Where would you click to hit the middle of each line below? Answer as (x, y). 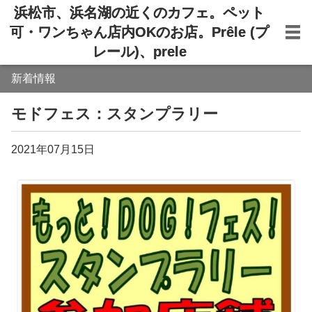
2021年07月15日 (53, 149)
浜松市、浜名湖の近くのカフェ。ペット (139, 13)
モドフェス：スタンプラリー (115, 114)
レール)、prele (139, 52)
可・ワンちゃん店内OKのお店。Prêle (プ (139, 32)
